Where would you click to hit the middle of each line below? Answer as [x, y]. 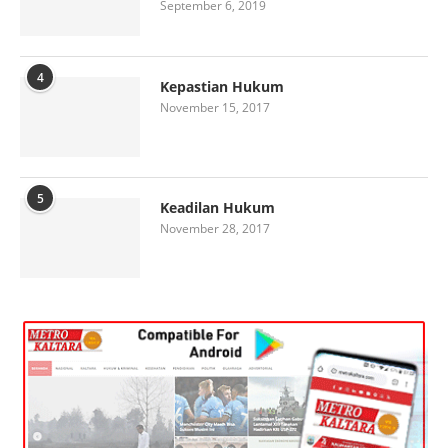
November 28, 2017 [215, 228]
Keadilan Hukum [217, 207]
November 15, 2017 [215, 107]
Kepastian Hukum [222, 86]
